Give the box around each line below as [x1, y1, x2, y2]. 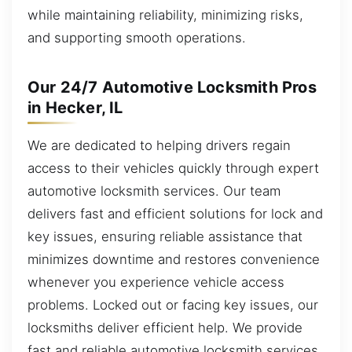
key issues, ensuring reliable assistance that [27, 228, 302, 244]
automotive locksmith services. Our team [27, 182, 280, 199]
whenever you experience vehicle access [27, 273, 284, 290]
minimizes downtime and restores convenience [27, 251, 320, 267]
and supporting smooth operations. [27, 29, 246, 46]
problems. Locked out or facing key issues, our [27, 296, 318, 313]
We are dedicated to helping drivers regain [27, 137, 291, 153]
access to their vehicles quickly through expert [27, 159, 319, 176]
